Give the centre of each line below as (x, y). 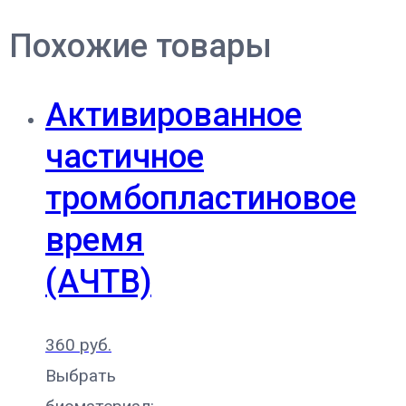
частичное (125, 156)
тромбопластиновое (201, 198)
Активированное (174, 115)
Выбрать (81, 375)
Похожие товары (140, 46)
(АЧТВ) (98, 281)
